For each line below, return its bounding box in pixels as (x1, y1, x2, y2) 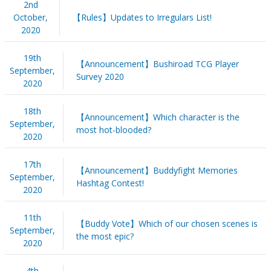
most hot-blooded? (76, 123, 151, 135)
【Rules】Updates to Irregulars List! (72, 11, 212, 23)
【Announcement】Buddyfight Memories (76, 164, 238, 176)
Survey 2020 (76, 70, 124, 82)
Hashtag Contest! (76, 177, 144, 189)
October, (13, 11, 48, 23)
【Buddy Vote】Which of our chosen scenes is (76, 217, 258, 229)
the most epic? (76, 230, 134, 242)
